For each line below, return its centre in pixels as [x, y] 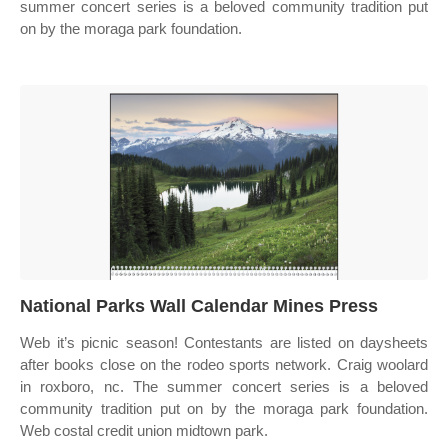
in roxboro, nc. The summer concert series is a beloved [224, 386]
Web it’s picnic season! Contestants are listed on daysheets [224, 342]
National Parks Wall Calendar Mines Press [199, 306]
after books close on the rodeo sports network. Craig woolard [224, 364]
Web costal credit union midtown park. [144, 430]
